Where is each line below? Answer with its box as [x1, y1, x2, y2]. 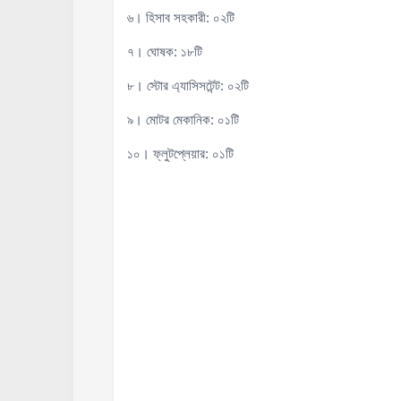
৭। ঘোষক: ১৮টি [126, 43, 202, 60]
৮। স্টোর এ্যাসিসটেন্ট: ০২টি [126, 77, 249, 94]
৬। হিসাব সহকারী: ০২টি [126, 9, 235, 26]
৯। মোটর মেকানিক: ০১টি [126, 111, 239, 128]
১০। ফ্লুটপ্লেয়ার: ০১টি [126, 145, 234, 162]
